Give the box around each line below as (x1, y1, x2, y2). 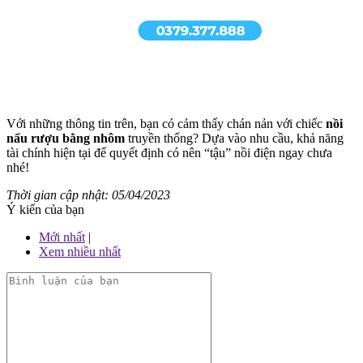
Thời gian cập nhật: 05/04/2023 (6, 188, 170, 203)
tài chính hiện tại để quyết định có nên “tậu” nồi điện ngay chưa (6, 146, 332, 160)
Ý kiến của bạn (6, 203, 84, 217)
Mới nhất (39, 230, 85, 245)
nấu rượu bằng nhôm (6, 131, 125, 146)
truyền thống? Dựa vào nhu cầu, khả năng (125, 131, 344, 146)
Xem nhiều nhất (39, 245, 121, 259)
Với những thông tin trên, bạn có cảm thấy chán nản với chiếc (6, 117, 326, 131)
